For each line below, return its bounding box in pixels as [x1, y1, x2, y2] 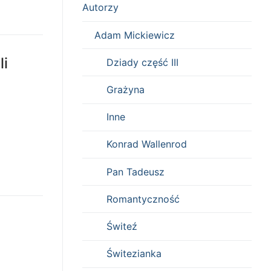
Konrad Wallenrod [106, 138, 187, 151]
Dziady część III [106, 56, 178, 68]
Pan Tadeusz [106, 165, 165, 178]
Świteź [106, 220, 137, 232]
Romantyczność [106, 192, 180, 205]
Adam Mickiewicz [94, 28, 175, 41]
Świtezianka [106, 247, 162, 260]
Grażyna [106, 83, 145, 96]
